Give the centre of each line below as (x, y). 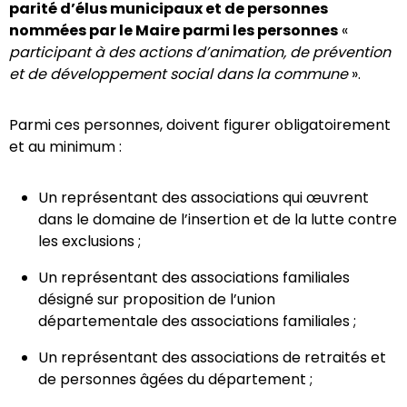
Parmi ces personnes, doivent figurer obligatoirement (200, 125)
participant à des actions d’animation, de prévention (200, 53)
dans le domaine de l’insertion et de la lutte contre (218, 220)
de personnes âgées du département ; (177, 380)
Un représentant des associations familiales (194, 278)
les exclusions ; (89, 242)
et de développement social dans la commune (180, 74)
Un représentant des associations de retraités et (212, 358)
